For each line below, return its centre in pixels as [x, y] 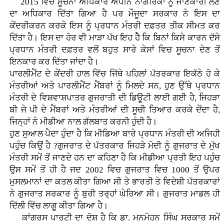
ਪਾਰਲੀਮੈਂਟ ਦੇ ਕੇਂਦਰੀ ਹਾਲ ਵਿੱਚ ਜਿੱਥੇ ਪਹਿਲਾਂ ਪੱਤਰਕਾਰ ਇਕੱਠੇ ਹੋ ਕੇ [115, 74]
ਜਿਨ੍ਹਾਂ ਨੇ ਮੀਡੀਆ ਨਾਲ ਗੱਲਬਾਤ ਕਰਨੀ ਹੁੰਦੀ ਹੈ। [83, 122]
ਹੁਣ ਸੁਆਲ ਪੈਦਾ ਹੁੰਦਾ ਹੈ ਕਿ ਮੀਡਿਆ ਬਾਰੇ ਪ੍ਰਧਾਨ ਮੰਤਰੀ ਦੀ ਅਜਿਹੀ [115, 134]
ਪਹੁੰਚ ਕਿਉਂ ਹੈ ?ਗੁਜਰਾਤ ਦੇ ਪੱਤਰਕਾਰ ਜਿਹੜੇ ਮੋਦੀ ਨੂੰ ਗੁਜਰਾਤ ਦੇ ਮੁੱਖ [115, 146]
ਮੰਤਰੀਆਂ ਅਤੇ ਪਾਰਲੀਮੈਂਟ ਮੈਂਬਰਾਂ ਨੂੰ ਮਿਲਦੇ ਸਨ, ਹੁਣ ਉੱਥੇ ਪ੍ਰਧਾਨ [115, 86]
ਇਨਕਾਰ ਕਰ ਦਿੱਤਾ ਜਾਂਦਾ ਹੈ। [54, 62]
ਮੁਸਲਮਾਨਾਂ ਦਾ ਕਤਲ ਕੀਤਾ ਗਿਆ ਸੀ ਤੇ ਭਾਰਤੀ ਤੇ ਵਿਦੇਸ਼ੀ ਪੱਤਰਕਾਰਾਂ [115, 182]
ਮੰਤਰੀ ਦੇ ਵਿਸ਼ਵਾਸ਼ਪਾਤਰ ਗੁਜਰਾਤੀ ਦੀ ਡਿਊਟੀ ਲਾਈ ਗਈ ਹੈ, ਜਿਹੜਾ [115, 98]
